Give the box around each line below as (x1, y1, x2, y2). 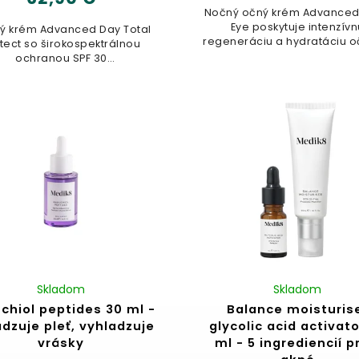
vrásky (38, 335, 85, 352)
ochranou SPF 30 (15, 51, 107, 66)
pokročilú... (30, 80, 91, 95)
